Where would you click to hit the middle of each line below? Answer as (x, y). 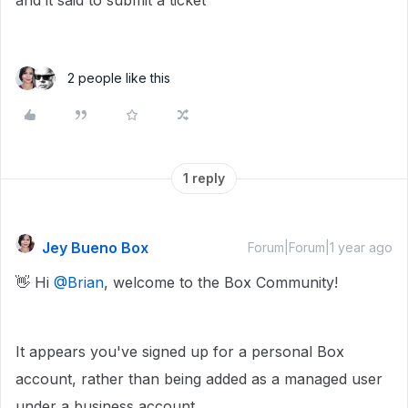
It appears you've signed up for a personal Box (180, 352)
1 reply (204, 178)
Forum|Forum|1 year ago (320, 247)
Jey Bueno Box (95, 248)
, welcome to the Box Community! (221, 282)
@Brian (79, 282)
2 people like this (119, 78)
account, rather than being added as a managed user (199, 379)
